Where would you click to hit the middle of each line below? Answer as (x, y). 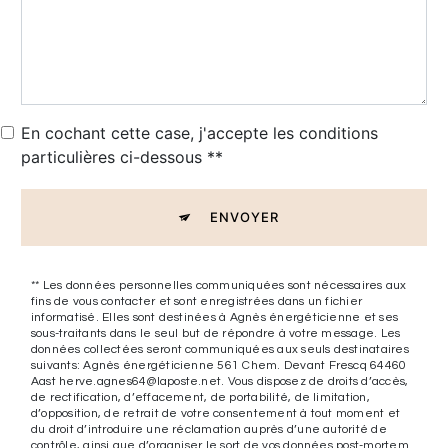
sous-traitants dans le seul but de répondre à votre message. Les (216, 333)
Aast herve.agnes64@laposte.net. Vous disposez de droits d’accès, (220, 381)
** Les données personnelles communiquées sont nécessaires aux (219, 285)
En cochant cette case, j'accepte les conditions (199, 132)
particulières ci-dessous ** (122, 156)
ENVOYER (244, 216)
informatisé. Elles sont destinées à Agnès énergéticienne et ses (215, 317)
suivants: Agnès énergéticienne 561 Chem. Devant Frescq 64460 (219, 365)
